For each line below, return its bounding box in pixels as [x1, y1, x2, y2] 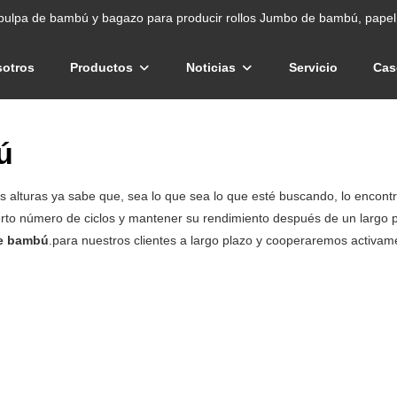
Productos [70, 60, 134, 74]
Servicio [289, 60, 339, 74]
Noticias [186, 60, 237, 74]
